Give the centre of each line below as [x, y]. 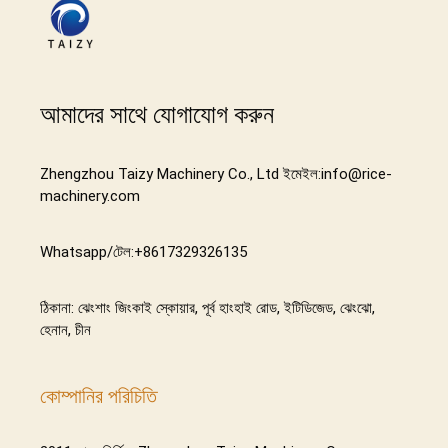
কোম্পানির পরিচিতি [98, 396]
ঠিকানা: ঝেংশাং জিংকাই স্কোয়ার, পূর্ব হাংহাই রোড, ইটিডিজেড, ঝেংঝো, [207, 308]
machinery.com [90, 196]
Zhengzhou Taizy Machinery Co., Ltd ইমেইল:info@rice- [216, 174]
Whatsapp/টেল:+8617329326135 [143, 252]
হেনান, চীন [65, 330]
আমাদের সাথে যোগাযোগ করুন [157, 114]
